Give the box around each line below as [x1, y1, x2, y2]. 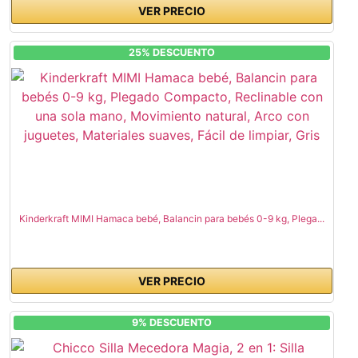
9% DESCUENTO [132, 316, 212, 328]
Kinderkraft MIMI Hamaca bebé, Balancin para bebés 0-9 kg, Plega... [19, 212, 324, 225]
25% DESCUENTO [129, 46, 215, 58]
